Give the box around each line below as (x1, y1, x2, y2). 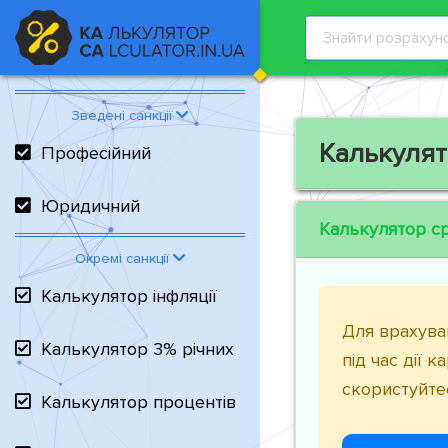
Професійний (41, 142, 151, 164)
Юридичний (41, 195, 140, 217)
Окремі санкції (74, 250, 173, 267)
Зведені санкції (71, 107, 176, 124)
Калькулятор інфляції (41, 285, 217, 307)
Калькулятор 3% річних (41, 338, 234, 360)
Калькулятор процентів (41, 391, 236, 413)
